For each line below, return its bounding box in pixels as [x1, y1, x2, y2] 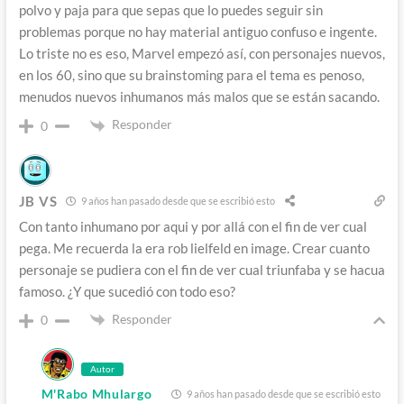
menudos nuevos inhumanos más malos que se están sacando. [18, 88, 380, 106]
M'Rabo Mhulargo [41, 386, 152, 402]
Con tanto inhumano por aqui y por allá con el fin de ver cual [18, 217, 367, 234]
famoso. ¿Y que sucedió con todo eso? [18, 282, 235, 299]
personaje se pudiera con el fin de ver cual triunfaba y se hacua [18, 261, 385, 278]
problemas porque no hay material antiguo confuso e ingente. [18, 23, 377, 41]
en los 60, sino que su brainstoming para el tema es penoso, [18, 67, 364, 84]
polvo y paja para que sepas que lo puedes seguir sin [18, 2, 323, 19]
